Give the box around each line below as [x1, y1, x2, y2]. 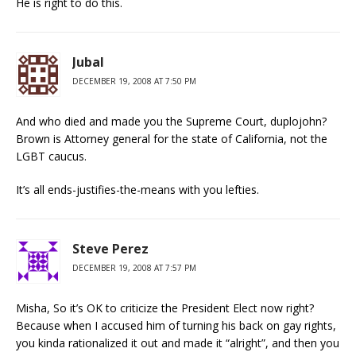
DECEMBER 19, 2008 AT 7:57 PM [72, 262, 196, 273]
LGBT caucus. [16, 149, 87, 164]
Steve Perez [72, 240, 149, 257]
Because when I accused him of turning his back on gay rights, [16, 318, 336, 333]
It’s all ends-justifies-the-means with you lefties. [16, 182, 259, 197]
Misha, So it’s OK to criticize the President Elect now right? [16, 300, 314, 315]
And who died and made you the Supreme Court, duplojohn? [16, 114, 327, 129]
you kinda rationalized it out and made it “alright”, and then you [16, 335, 339, 350]
